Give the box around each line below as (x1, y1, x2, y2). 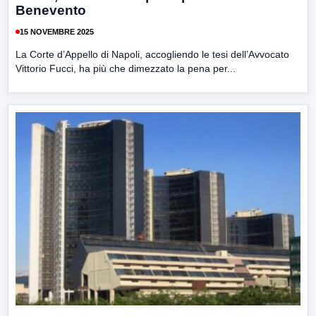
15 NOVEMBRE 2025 (20, 27, 94, 36)
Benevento (16, 3, 86, 18)
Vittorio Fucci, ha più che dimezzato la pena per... (16, 63, 236, 75)
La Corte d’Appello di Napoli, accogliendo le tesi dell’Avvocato (16, 49, 289, 61)
